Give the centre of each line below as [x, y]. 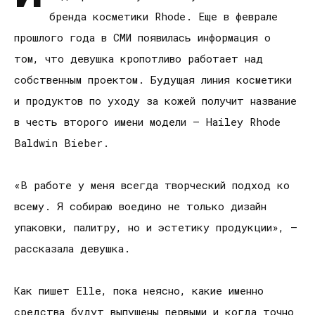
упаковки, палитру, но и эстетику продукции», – [156, 227]
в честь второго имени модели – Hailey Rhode [147, 122]
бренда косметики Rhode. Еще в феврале [163, 17]
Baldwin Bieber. [62, 143]
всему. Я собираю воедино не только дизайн [140, 206]
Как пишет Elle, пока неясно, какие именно [139, 291]
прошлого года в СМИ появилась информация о [142, 38]
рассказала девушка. [72, 249]
